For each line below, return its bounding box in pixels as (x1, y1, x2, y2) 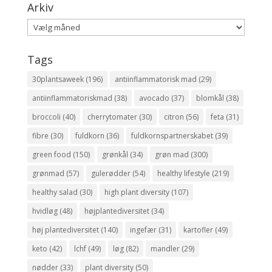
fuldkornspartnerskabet (131, 131, 213, 141)
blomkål (195, 93, 224, 103)
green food (32, 149, 71, 160)
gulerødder (90, 168, 131, 178)
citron (163, 112, 184, 122)
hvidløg (32, 206, 58, 216)
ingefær (129, 225, 157, 235)
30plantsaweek (32, 74, 84, 84)
